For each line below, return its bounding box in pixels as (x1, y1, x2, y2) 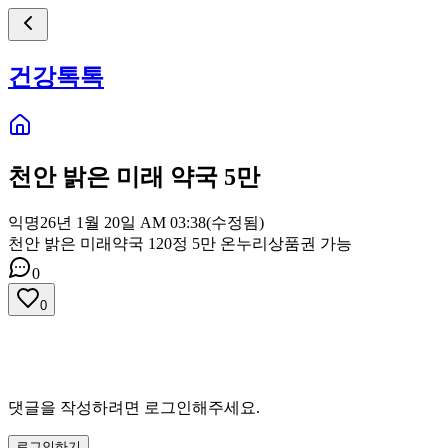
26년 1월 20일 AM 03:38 (40, 213, 206, 231)
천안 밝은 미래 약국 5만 (8, 163, 260, 190)
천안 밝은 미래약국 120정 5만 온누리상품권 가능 (8, 234, 352, 252)
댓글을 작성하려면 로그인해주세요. (8, 398, 260, 416)
